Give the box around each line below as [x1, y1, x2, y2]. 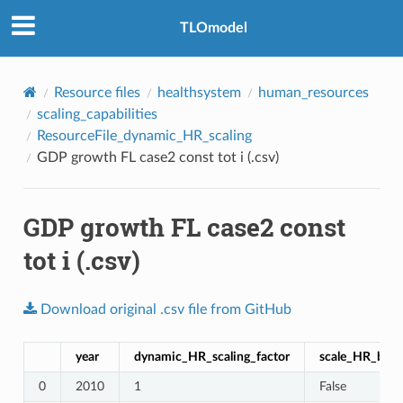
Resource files [53, 85, 140, 100]
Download [40, 301, 106, 317]
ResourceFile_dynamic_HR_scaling [36, 128, 252, 143]
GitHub [244, 301, 291, 317]
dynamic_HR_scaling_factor [133, 349, 290, 363]
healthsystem [157, 85, 241, 100]
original [109, 301, 157, 317]
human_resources [257, 85, 369, 100]
